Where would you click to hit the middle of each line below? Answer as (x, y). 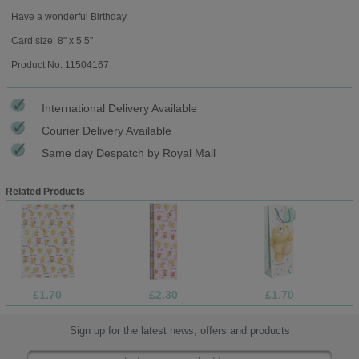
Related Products (45, 191)
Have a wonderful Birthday (69, 16)
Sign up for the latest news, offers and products (179, 331)
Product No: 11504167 (60, 65)
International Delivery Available (119, 108)
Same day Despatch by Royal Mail (129, 153)
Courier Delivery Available (107, 130)
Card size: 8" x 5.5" (52, 40)
